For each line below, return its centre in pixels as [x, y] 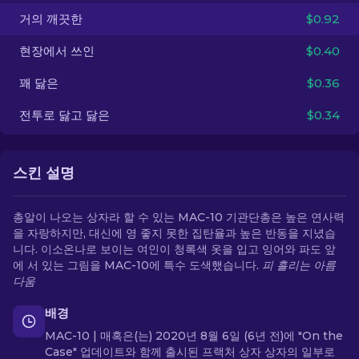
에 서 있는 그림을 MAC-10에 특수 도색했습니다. [137, 265]
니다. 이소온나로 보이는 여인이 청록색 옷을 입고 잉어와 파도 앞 [174, 249]
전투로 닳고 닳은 [65, 115]
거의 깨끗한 [51, 19]
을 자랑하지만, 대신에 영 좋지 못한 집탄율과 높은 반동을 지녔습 [174, 233]
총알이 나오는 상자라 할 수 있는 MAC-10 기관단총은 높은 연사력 [179, 217]
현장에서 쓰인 [57, 51]
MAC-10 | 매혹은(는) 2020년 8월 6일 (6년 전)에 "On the [194, 336]
